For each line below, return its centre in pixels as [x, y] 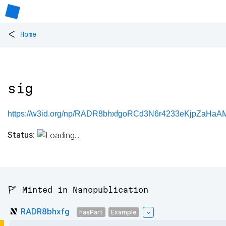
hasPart [91, 212]
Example [124, 212]
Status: [21, 134]
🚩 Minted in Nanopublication [78, 190]
